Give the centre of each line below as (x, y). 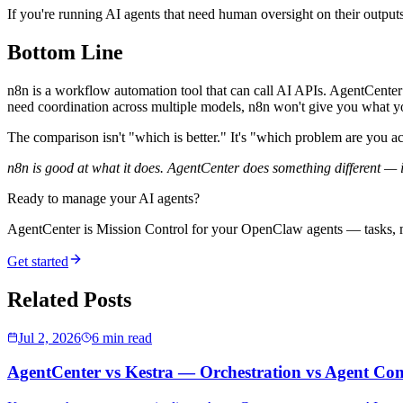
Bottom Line (65, 52)
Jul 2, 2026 (49, 337)
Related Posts (69, 299)
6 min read (122, 337)
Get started (38, 261)
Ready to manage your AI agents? (103, 198)
